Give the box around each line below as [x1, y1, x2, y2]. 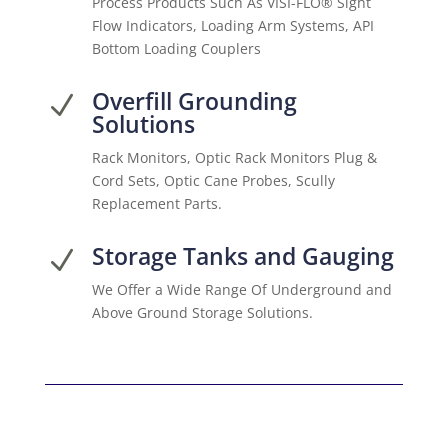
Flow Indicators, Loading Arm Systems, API [91, 15, 374, 35]
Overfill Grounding [91, 84, 297, 117]
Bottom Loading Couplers [91, 38, 261, 58]
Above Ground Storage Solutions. [91, 302, 313, 322]
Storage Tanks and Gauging [91, 239, 394, 272]
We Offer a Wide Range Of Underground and [91, 279, 392, 299]
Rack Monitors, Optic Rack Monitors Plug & [91, 147, 377, 167]
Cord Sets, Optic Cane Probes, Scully [91, 170, 335, 190]
